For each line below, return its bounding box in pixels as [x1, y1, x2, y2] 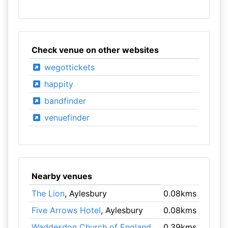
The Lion [31, 188, 65, 198]
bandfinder [41, 96, 86, 106]
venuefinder [41, 112, 90, 123]
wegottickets [41, 62, 95, 72]
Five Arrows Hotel [31, 205, 101, 215]
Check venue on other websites [31, 45, 159, 55]
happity [41, 79, 73, 89]
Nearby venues [31, 171, 92, 181]
